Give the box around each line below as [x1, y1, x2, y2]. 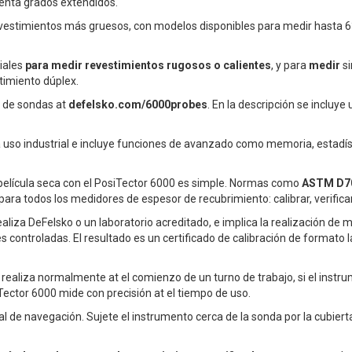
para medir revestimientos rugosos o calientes [25, 59, 271, 72]
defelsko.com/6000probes [68, 98, 207, 112]
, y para [271, 59, 309, 72]
